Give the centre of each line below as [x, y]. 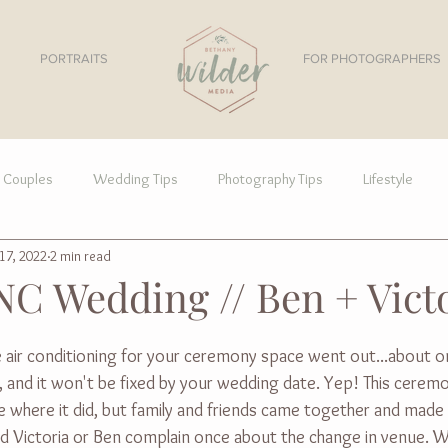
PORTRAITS [74, 58]
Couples [28, 179]
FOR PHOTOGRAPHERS [372, 58]
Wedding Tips [135, 179]
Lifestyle [388, 179]
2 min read [80, 255]
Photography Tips [270, 179]
